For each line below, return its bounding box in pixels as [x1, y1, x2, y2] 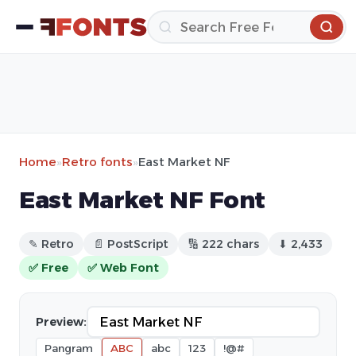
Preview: [36, 315, 87, 329]
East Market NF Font [19, 186, 265, 214]
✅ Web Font [87, 261, 159, 275]
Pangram [44, 342, 93, 354]
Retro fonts [62, 154, 133, 169]
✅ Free [29, 261, 68, 275]
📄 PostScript [93, 237, 168, 251]
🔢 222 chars [188, 237, 259, 251]
